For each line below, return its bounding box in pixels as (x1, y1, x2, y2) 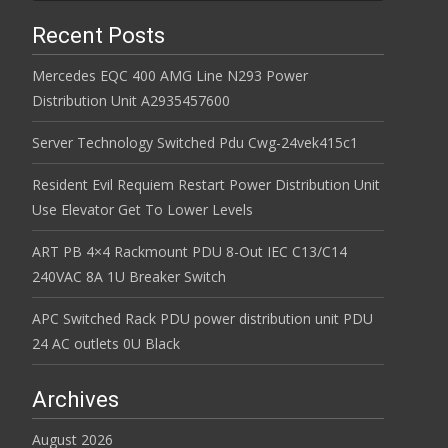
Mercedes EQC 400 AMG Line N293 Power (32, 66, 308, 85)
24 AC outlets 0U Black (32, 334, 180, 353)
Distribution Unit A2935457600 (32, 91, 230, 110)
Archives (32, 387, 119, 412)
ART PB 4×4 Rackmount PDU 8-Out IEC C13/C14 (32, 242, 347, 261)
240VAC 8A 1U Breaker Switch (32, 267, 226, 286)
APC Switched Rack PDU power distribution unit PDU (32, 309, 373, 328)
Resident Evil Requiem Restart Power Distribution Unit (32, 175, 380, 194)
